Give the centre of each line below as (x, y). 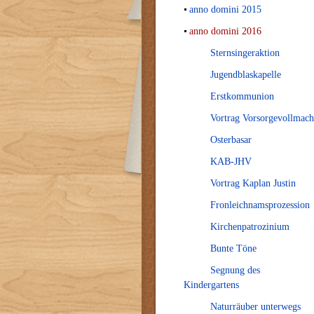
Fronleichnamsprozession (260, 205)
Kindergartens (211, 285)
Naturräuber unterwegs (255, 307)
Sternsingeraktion (245, 53)
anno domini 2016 (225, 31)
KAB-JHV (231, 162)
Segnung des (235, 270)
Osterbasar (231, 140)
